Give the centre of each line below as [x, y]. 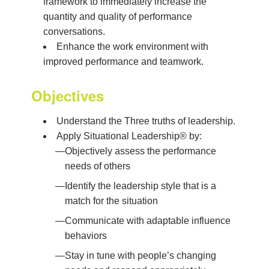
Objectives [68, 95]
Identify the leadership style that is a [141, 186]
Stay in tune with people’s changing [141, 255]
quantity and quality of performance [118, 17]
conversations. [74, 32]
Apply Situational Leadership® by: [129, 136]
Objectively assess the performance [141, 151]
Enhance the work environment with [132, 47]
